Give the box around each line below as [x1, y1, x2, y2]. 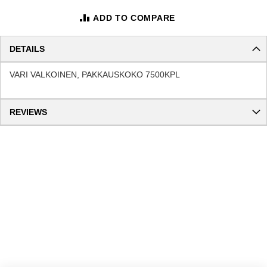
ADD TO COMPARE [93, 13, 175, 23]
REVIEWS [10, 107, 47, 117]
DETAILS [10, 44, 45, 54]
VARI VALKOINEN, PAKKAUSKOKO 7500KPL [10, 69, 180, 79]
